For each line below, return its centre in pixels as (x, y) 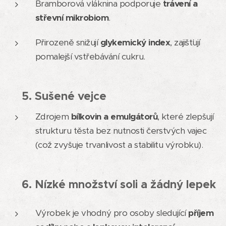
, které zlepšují (186, 116)
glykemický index (135, 42)
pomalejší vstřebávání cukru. (90, 56)
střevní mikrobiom (72, 17)
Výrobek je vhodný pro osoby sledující (112, 213)
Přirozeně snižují (68, 42)
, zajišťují (185, 42)
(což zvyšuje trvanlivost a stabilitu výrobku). (119, 145)
